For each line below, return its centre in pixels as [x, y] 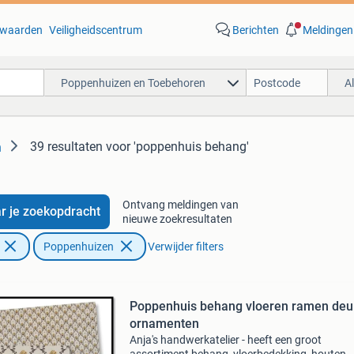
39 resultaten [66, 147]
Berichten [255, 30]
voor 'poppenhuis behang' [177, 147]
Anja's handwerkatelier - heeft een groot [225, 340]
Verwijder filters [185, 247]
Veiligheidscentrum [95, 30]
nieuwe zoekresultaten [177, 219]
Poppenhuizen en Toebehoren [133, 83]
